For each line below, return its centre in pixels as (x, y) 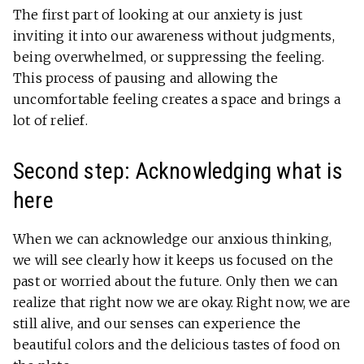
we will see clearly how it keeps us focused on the (173, 260)
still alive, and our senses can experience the (157, 324)
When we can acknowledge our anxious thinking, (173, 239)
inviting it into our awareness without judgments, (174, 36)
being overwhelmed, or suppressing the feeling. (169, 57)
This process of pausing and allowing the (146, 78)
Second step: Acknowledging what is (178, 171)
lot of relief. (50, 121)
